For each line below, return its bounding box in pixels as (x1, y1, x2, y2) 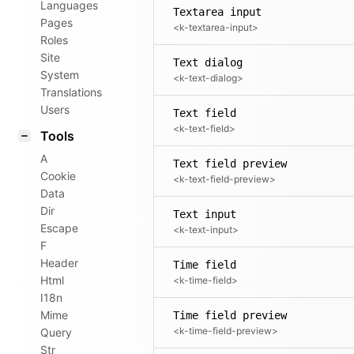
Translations (40, 85, 102, 99)
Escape (40, 221, 78, 235)
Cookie (40, 169, 76, 183)
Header (40, 256, 78, 269)
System (40, 68, 79, 81)
